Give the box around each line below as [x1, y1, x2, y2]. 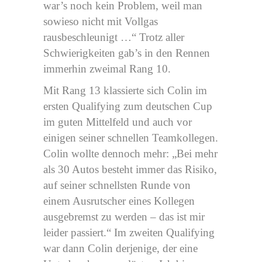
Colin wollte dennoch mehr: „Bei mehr [43, 147, 218, 160]
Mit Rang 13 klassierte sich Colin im [43, 84, 207, 96]
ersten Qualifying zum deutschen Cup [43, 99, 212, 112]
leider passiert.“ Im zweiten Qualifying [43, 226, 215, 239]
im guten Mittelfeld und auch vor [43, 115, 192, 128]
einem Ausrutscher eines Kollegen [43, 194, 195, 207]
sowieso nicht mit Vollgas [43, 15, 158, 27]
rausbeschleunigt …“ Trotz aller [43, 30, 184, 43]
